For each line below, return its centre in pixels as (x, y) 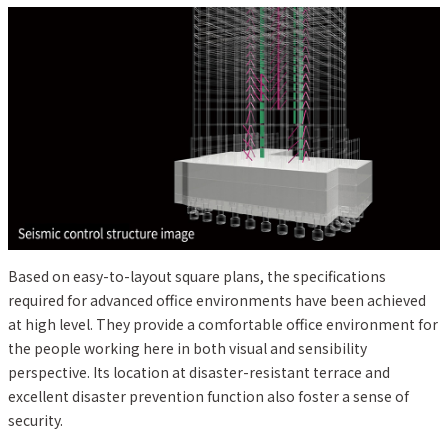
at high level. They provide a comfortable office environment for (223, 323)
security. (35, 419)
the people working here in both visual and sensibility (187, 347)
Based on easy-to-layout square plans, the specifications (197, 275)
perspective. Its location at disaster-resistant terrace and (199, 371)
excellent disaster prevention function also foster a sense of (208, 395)
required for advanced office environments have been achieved (217, 299)
